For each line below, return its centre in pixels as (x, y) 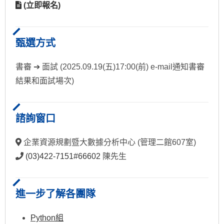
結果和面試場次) (45, 81)
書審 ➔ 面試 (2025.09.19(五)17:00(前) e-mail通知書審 (110, 67)
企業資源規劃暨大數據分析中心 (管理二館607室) (112, 142)
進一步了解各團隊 (55, 194)
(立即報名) (41, 5)
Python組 (47, 218)
